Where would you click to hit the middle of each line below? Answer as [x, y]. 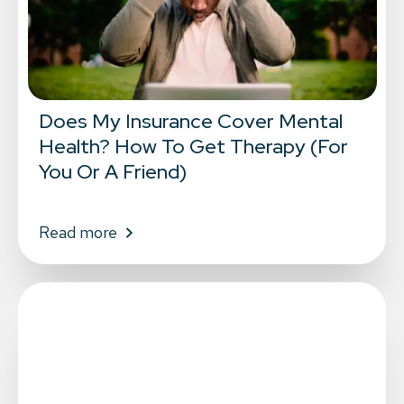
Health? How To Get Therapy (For [193, 147]
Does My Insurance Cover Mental [190, 122]
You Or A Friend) [112, 172]
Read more [78, 233]
